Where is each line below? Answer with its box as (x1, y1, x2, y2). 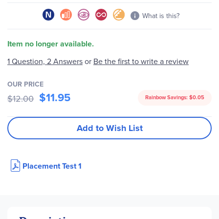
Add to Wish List (76, 121, 143, 134)
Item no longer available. (7, 38, 94, 49)
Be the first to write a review (93, 56, 189, 67)
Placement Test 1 (22, 160, 82, 172)
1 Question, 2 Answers (7, 56, 83, 67)
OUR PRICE (7, 79, 44, 89)
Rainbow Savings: (145, 93, 189, 101)
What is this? (142, 10, 179, 21)
